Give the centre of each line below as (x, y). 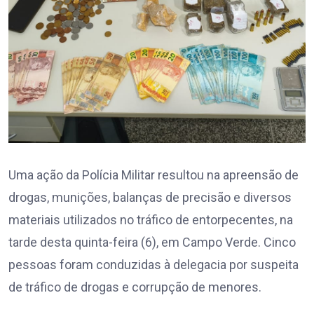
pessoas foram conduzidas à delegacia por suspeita (153, 265)
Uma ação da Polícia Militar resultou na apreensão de (153, 175)
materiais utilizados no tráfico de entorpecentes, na (151, 220)
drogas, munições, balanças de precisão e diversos (150, 198)
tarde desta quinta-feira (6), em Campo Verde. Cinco (152, 243)
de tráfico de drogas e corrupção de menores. (135, 287)
